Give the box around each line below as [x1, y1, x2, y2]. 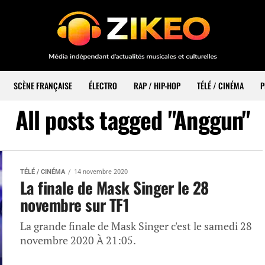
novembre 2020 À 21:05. [20, 234, 136, 247]
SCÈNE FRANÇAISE [14, 79, 72, 92]
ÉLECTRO [89, 79, 117, 92]
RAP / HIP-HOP [134, 79, 180, 92]
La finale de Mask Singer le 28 [20, 176, 209, 199]
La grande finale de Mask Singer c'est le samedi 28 [20, 219, 252, 233]
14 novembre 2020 [74, 168, 128, 176]
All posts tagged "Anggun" [15, 102, 250, 137]
